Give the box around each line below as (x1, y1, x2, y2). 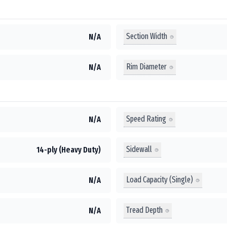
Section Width (126, 31, 167, 41)
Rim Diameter (126, 62, 167, 71)
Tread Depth (126, 205, 163, 215)
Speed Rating (126, 114, 166, 124)
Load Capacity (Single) (126, 175, 193, 184)
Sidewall (126, 144, 152, 154)
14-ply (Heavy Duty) (36, 144, 101, 155)
